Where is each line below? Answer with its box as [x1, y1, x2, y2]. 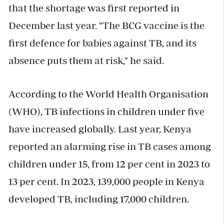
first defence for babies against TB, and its [8, 37, 196, 49]
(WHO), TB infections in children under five [8, 105, 204, 117]
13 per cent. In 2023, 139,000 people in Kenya [8, 175, 204, 187]
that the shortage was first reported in [8, 2, 179, 14]
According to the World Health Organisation [8, 88, 208, 100]
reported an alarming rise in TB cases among [8, 140, 211, 152]
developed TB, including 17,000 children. [8, 193, 189, 205]
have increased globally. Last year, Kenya [8, 123, 191, 135]
